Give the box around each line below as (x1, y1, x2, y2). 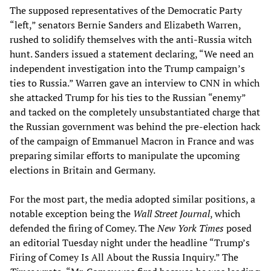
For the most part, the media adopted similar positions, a (10, 192, 255, 206)
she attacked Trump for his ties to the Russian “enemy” (10, 90, 246, 104)
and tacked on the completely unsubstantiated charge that (10, 105, 260, 119)
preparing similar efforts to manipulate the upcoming (10, 148, 240, 162)
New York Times (157, 221, 224, 235)
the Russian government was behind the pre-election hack (10, 119, 260, 133)
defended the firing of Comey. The (10, 221, 157, 235)
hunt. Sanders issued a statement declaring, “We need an (10, 47, 254, 60)
